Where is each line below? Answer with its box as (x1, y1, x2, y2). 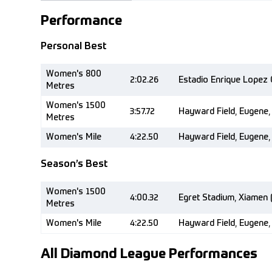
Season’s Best (41, 160, 107, 169)
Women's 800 (46, 70, 101, 78)
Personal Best (41, 42, 106, 52)
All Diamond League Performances (41, 248, 257, 261)
